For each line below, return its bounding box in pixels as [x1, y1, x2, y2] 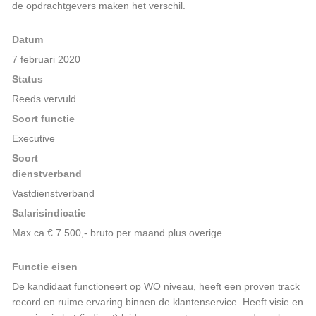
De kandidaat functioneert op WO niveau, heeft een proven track [12, 281, 300, 292]
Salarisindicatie [12, 207, 86, 219]
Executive [12, 133, 55, 144]
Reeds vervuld [12, 93, 76, 104]
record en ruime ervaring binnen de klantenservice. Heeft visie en [12, 296, 303, 308]
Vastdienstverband [12, 188, 95, 199]
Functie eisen [12, 261, 78, 272]
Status [12, 73, 43, 85]
